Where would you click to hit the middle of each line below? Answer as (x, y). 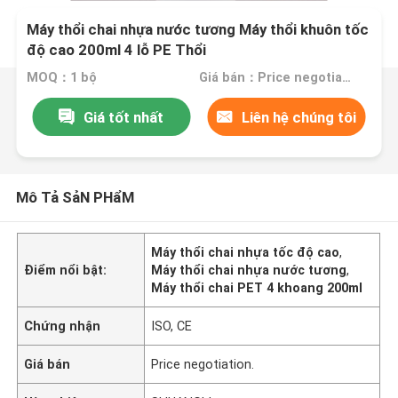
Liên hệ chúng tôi (299, 117)
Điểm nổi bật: (66, 270)
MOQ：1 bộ (62, 78)
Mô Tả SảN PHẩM (75, 197)
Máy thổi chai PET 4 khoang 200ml (257, 287)
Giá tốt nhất (124, 117)
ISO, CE (172, 326)
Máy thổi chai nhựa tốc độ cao (246, 252)
